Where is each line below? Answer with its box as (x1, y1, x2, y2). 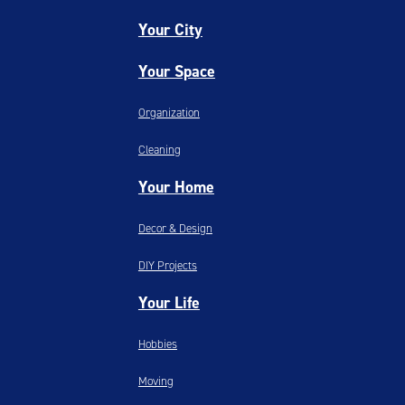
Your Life (137, 291, 200, 314)
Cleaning (137, 141, 181, 157)
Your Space (137, 60, 215, 82)
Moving (137, 372, 174, 389)
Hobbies (137, 335, 177, 352)
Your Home (137, 175, 214, 198)
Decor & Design (137, 220, 212, 236)
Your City (137, 18, 202, 41)
